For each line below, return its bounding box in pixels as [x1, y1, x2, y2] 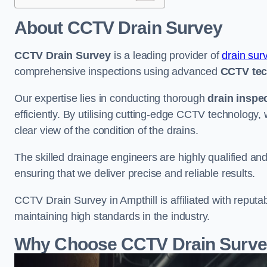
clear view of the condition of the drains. [14, 125, 201, 136]
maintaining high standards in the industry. [14, 210, 210, 222]
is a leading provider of [110, 49, 222, 61]
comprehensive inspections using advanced [14, 66, 221, 77]
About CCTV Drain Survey [14, 18, 223, 38]
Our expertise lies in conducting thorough [14, 92, 208, 104]
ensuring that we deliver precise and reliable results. [14, 167, 259, 179]
